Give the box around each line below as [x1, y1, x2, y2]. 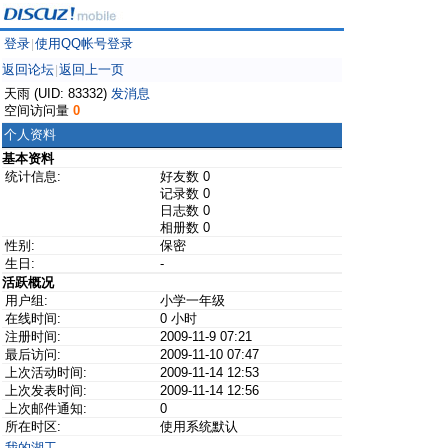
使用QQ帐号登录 [35, 36, 133, 51]
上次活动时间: [5, 365, 87, 380]
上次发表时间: [5, 383, 87, 398]
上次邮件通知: [5, 401, 87, 416]
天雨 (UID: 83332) [4, 86, 111, 101]
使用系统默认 [160, 419, 238, 434]
